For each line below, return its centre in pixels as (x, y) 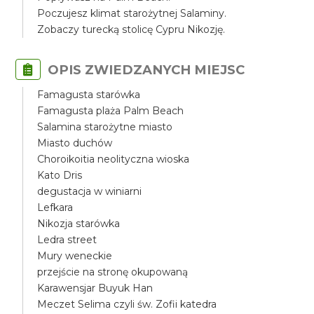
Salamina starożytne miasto (105, 127)
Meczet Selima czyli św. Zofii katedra (127, 304)
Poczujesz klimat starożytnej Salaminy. (132, 13)
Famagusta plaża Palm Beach (111, 111)
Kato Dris (60, 175)
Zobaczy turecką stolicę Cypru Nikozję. (131, 29)
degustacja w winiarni (90, 191)
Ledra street (67, 240)
